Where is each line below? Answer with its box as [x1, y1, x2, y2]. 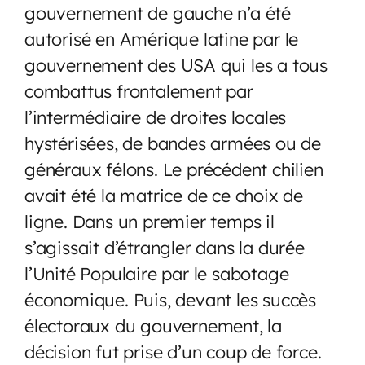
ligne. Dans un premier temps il [24, 209, 275, 232]
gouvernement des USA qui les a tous [24, 53, 328, 76]
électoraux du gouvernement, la [24, 314, 282, 336]
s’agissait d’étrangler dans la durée [24, 235, 305, 258]
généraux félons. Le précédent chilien [24, 157, 323, 180]
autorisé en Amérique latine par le [24, 27, 299, 50]
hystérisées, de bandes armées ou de [24, 131, 321, 154]
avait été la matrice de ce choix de [24, 183, 303, 206]
